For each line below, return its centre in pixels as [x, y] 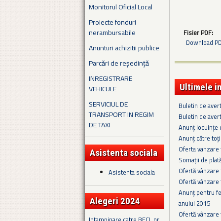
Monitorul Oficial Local [121, 6]
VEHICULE [103, 88]
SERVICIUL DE [108, 104]
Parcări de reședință [119, 63]
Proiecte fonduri [112, 22]
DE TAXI [100, 124]
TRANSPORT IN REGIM [121, 114]
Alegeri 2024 [115, 201]
